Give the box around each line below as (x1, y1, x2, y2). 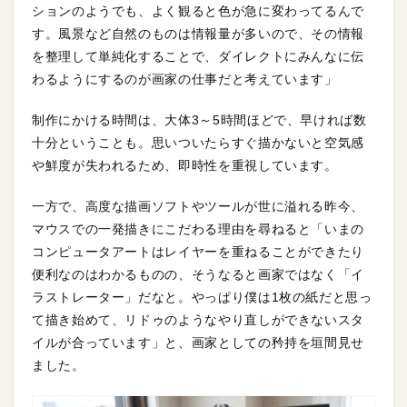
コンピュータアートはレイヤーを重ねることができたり (32, 244, 364, 260)
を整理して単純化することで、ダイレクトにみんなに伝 (32, 49, 365, 65)
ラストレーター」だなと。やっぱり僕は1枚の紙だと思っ (32, 290, 372, 305)
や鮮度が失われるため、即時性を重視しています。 (32, 158, 338, 174)
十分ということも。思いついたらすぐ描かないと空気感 (32, 135, 364, 151)
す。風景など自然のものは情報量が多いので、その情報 (32, 26, 364, 42)
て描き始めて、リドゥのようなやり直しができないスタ (32, 313, 364, 328)
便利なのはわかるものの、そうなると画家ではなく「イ (32, 267, 364, 283)
